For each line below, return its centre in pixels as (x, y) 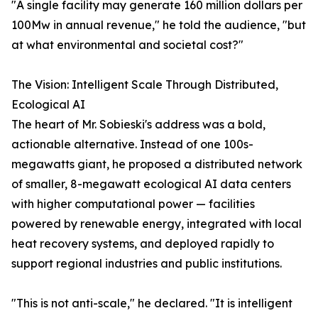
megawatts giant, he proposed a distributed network (157, 164)
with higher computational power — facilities (133, 204)
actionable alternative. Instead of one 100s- (132, 144)
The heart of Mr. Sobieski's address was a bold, (138, 125)
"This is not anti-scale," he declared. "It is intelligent (152, 303)
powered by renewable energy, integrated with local (157, 224)
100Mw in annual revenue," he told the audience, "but (159, 25)
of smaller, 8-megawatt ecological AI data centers (151, 184)
